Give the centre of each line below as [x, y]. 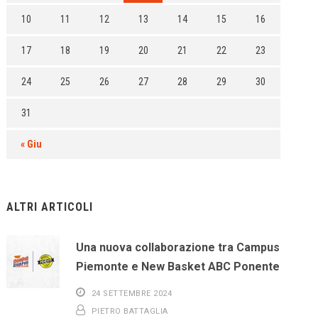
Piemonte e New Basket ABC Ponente [178, 267]
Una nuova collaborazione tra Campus [178, 247]
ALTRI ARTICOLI [50, 207]
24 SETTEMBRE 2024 [132, 294]
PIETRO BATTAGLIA [130, 311]
